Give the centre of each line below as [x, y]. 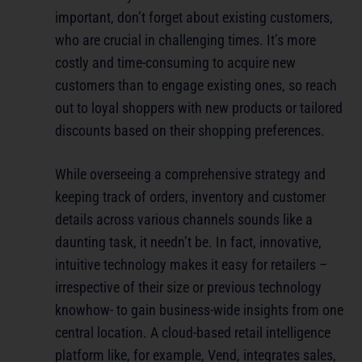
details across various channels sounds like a [184, 220]
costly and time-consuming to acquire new [175, 63]
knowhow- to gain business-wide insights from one [199, 310]
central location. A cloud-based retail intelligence [193, 333]
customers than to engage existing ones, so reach [196, 86]
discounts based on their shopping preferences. [190, 131]
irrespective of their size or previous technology [188, 288]
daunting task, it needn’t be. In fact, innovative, [188, 242]
